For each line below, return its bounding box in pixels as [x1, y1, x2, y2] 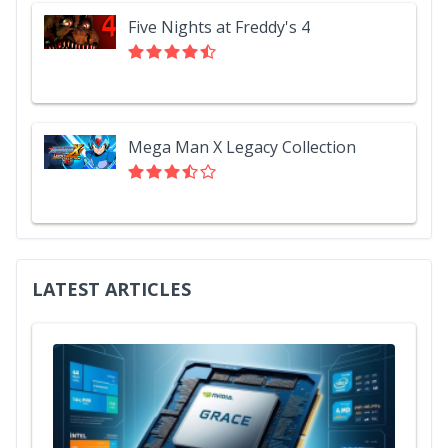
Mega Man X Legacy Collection [128, 136, 356, 158]
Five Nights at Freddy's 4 [128, 16, 310, 38]
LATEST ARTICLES [32, 277, 191, 301]
